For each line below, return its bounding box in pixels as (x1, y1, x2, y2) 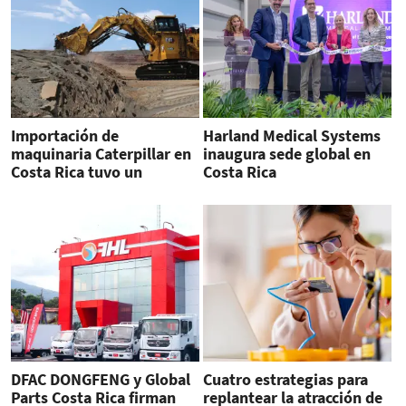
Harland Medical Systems (202, 124, 381, 146)
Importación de (11, 124, 119, 146)
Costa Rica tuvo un (11, 160, 142, 182)
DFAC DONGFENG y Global (11, 369, 190, 391)
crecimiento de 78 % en (11, 179, 177, 200)
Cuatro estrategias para (202, 369, 368, 391)
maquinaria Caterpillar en (11, 142, 191, 164)
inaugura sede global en (202, 142, 371, 164)
